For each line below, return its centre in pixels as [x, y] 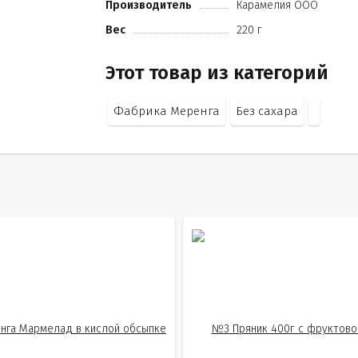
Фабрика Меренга [167, 111]
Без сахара [267, 111]
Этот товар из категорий [217, 73]
